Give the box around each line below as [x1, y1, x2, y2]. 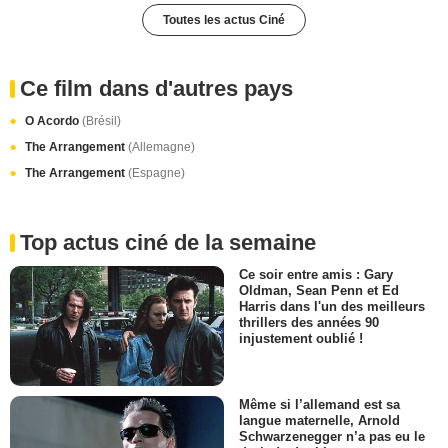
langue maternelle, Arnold [239, 413, 400, 428]
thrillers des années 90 [239, 314, 379, 330]
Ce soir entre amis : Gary [239, 266, 393, 282]
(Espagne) [128, 165, 185, 180]
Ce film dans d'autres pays [20, 75, 293, 101]
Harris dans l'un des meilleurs [239, 298, 425, 314]
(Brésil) [82, 113, 121, 128]
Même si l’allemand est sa [239, 396, 400, 412]
